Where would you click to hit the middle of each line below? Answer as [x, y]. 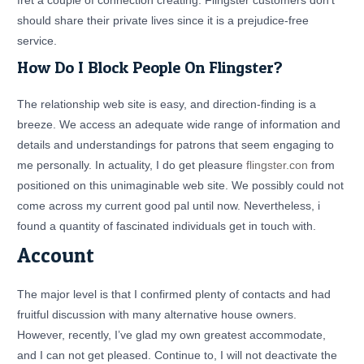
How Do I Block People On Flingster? [150, 67]
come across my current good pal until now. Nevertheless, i [169, 206]
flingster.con [277, 165]
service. [37, 41]
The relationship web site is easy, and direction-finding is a [167, 104]
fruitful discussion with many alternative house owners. [157, 314]
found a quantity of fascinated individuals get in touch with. [167, 226]
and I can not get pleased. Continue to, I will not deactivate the [178, 355]
